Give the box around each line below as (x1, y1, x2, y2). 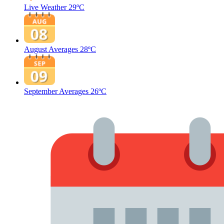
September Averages (24, 87, 88, 95)
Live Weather (24, 3, 66, 11)
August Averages (24, 45, 78, 53)
